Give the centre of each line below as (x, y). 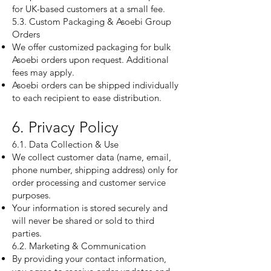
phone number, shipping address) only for (95, 170)
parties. (27, 233)
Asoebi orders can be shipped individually (95, 85)
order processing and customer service (89, 182)
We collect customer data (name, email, (92, 157)
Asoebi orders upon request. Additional (90, 60)
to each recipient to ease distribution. (87, 98)
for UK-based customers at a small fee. (89, 9)
